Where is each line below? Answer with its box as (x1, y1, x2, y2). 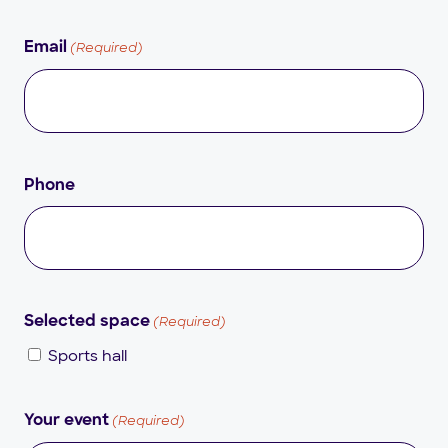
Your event (24, 412, 109, 429)
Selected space (24, 314, 150, 331)
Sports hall (48, 345, 127, 366)
